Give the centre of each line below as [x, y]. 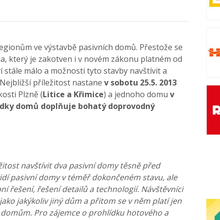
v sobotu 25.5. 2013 [140, 82]
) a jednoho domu [137, 94]
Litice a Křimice [73, 94]
